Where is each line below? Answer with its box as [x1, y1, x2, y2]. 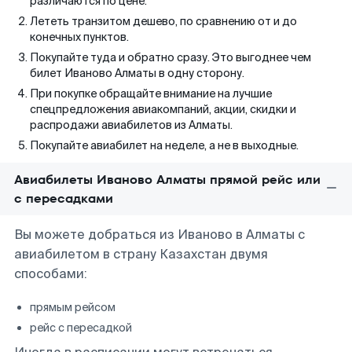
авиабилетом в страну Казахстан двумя [14, 246, 268, 262]
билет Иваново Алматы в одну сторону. [30, 66, 244, 80]
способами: [14, 266, 87, 282]
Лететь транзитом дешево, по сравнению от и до [30, 14, 297, 28]
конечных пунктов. [30, 30, 129, 44]
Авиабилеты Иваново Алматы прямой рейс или [14, 170, 321, 189]
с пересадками [14, 189, 113, 207]
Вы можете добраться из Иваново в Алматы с [14, 226, 305, 243]
